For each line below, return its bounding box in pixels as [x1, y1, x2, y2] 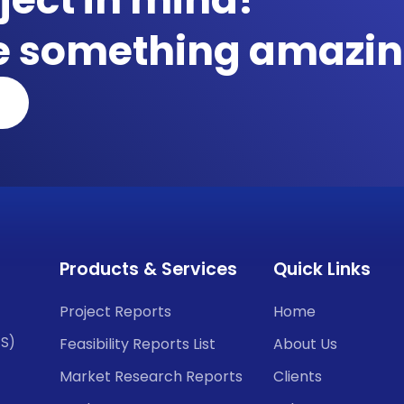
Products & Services [60, 257, 237, 281]
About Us [272, 334, 337, 354]
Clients [272, 366, 322, 387]
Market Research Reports [60, 366, 243, 387]
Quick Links [272, 257, 371, 281]
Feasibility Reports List [60, 334, 216, 354]
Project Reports [60, 301, 171, 322]
